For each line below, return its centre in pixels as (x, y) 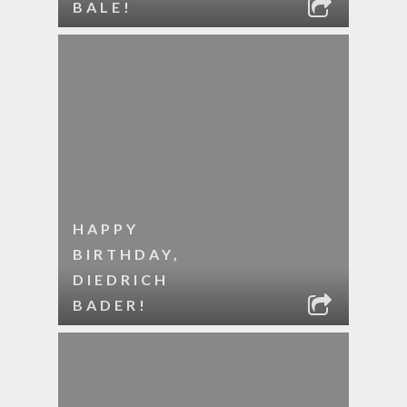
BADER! (110, 305)
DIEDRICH (121, 279)
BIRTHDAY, (127, 254)
